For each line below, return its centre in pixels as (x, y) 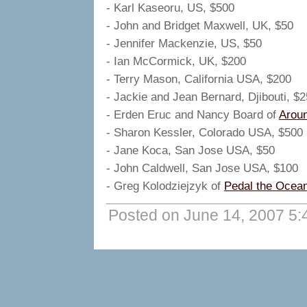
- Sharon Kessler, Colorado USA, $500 (205, 132)
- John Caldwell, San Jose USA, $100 (202, 168)
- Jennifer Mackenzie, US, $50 (184, 43)
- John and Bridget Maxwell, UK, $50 (200, 25)
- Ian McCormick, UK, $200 (176, 61)
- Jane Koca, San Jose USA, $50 (191, 150)
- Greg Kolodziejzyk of (165, 186)
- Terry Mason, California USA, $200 (199, 79)
